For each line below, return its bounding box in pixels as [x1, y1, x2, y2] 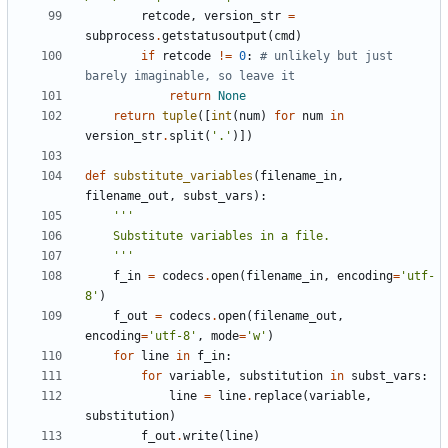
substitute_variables [113, 169, 253, 184]
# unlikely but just [260, 49, 393, 64]
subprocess [85, 29, 155, 44]
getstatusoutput [162, 29, 267, 44]
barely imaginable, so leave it [85, 69, 295, 84]
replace [253, 389, 302, 404]
